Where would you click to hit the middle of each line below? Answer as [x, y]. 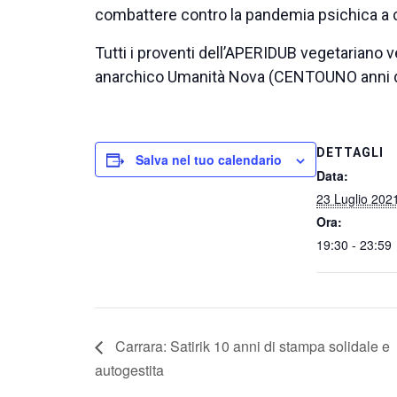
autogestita [129, 370]
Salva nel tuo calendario [209, 160]
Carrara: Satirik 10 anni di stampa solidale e [251, 346]
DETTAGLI [350, 153]
